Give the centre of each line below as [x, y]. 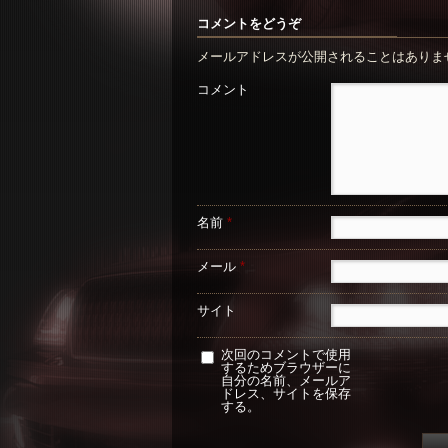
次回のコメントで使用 [286, 355]
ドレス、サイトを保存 [286, 394]
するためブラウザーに [286, 368]
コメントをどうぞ [249, 24]
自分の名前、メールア [286, 381]
